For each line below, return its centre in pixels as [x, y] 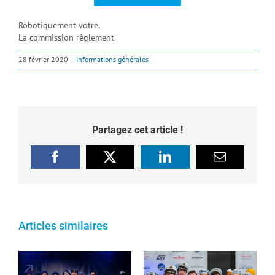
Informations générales [112, 60]
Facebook [78, 162]
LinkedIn [187, 162]
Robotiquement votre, [59, 25]
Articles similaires [63, 225]
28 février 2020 [43, 60]
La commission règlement [66, 38]
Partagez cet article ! [137, 130]
